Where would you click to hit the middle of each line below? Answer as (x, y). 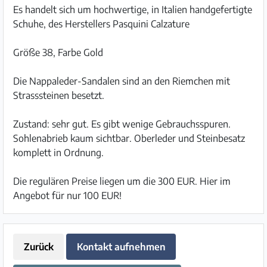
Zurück (38, 246)
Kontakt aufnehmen (121, 246)
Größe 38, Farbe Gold (58, 52)
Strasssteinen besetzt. (59, 95)
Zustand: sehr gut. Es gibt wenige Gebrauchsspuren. (122, 124)
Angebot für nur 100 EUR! (67, 195)
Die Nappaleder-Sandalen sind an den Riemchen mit (122, 81)
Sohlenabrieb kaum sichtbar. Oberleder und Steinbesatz (129, 138)
